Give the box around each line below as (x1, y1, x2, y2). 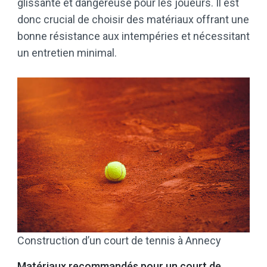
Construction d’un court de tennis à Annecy (17, 234, 221, 247)
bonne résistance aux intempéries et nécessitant (17, 30, 250, 43)
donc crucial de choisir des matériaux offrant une (17, 13, 249, 26)
